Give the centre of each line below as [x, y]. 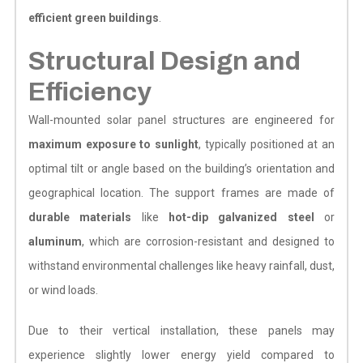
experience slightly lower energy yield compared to [181, 354]
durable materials [80, 217]
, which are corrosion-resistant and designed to [208, 241]
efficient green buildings [93, 17]
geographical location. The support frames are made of [181, 192]
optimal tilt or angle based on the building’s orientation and [181, 168]
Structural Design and [164, 61]
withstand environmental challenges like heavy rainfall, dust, [181, 265]
